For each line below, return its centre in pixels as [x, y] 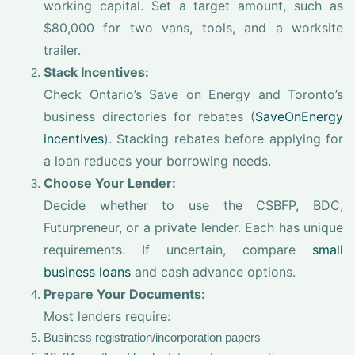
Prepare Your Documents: [124, 294]
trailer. [62, 50]
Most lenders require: [107, 316]
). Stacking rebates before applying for [223, 139]
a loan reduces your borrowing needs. [157, 161]
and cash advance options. [213, 272]
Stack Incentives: [96, 72]
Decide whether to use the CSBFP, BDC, [193, 205]
